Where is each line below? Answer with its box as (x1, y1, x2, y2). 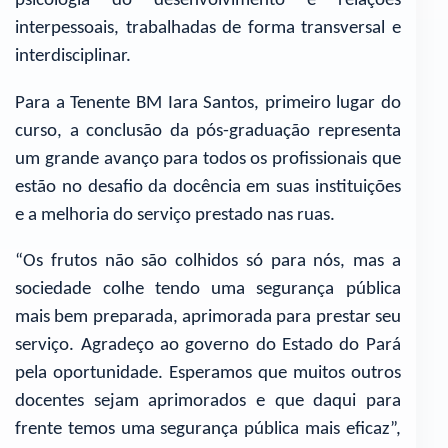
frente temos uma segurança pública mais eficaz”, (15, 420, 401, 440)
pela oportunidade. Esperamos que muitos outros (15, 364, 401, 384)
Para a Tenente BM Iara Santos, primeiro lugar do (15, 93, 401, 113)
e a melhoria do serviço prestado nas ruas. (15, 205, 336, 225)
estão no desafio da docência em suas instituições (15, 177, 401, 197)
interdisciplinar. (15, 46, 136, 66)
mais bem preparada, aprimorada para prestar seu (15, 308, 401, 328)
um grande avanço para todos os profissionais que (15, 149, 401, 169)
